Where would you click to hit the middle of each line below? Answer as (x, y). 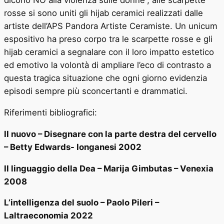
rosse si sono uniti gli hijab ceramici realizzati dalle (103, 13)
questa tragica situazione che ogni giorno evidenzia (105, 78)
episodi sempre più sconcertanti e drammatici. (96, 91)
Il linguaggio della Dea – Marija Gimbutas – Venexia (109, 168)
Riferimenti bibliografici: (50, 112)
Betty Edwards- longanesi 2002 (75, 147)
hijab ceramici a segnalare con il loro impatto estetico (109, 52)
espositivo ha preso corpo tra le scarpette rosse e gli (108, 39)
